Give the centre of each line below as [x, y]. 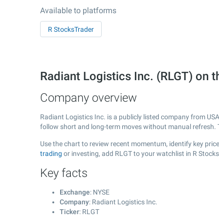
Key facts [64, 173]
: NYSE [100, 192]
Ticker [69, 212]
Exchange [75, 192]
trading [51, 153]
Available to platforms [78, 11]
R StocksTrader [71, 29]
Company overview [88, 98]
